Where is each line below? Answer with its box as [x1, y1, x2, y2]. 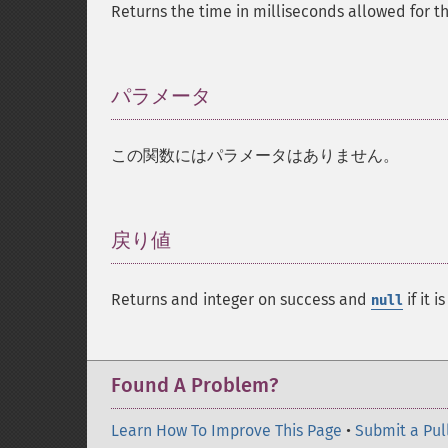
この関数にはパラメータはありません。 [111, 146, 399, 165]
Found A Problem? [111, 373, 278, 397]
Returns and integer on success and [111, 290, 371, 309]
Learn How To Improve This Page [111, 421, 342, 440]
